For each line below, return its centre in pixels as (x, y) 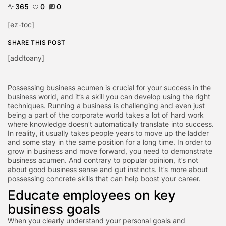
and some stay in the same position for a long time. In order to (109, 142)
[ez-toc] (21, 24)
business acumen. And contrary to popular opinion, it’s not (103, 160)
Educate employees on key (92, 195)
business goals (54, 209)
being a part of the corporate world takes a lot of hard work (106, 115)
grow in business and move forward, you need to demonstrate (110, 151)
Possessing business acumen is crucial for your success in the (109, 87)
